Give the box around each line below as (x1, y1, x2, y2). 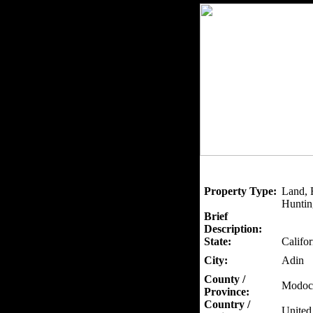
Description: (203, 223, 262, 235)
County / (203, 273, 245, 285)
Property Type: (203, 185, 277, 197)
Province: (203, 286, 249, 298)
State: (203, 235, 231, 247)
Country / (203, 298, 250, 310)
